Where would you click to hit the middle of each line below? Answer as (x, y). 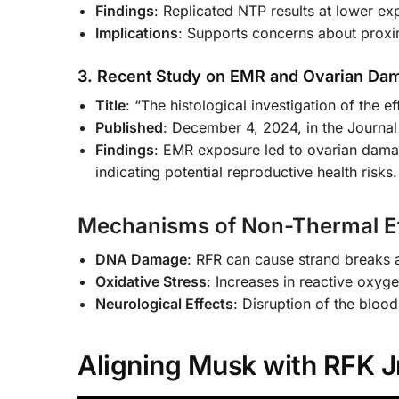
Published (129, 127)
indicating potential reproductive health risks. (246, 171)
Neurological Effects (164, 303)
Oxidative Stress (151, 281)
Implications (137, 33)
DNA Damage (141, 259)
